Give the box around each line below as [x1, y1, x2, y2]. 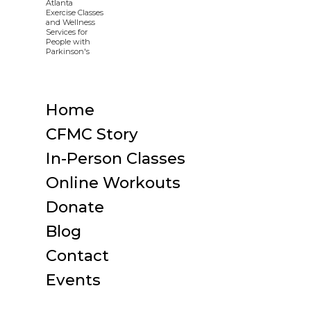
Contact [46, 245, 110, 265]
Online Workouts [46, 172, 181, 192]
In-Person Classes [46, 148, 186, 168]
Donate [46, 196, 105, 217]
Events [46, 269, 101, 289]
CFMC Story [46, 124, 139, 144]
